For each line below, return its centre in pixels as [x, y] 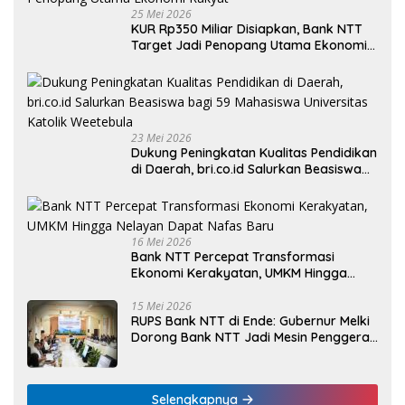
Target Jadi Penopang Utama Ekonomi [249, 46]
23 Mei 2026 [161, 138]
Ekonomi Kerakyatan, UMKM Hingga [239, 273]
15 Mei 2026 [161, 306]
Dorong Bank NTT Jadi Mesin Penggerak [254, 338]
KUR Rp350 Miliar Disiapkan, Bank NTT [247, 29]
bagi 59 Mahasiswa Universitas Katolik [246, 186]
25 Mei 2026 [161, 14]
